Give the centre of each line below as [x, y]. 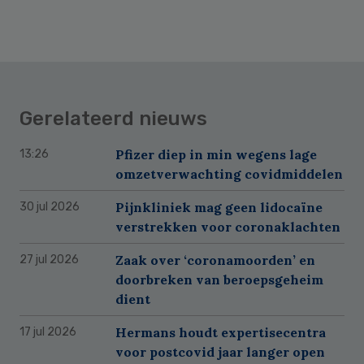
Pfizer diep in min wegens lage [216, 154]
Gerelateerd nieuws [113, 118]
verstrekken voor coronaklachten [228, 226]
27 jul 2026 [49, 259]
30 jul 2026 [50, 206]
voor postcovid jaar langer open [220, 351]
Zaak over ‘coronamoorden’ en [215, 260]
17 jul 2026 [48, 331]
